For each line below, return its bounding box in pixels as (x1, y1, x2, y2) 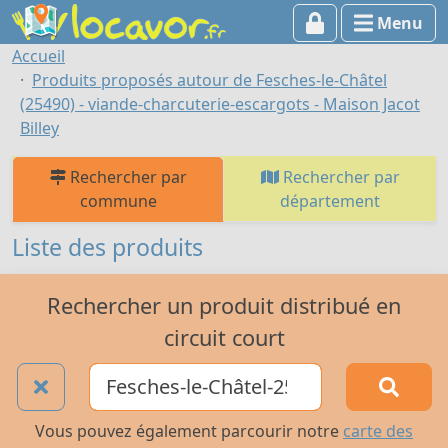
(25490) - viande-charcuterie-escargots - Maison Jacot (20, 93, 420, 115)
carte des (343, 420, 413, 443)
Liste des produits (12, 231, 203, 263)
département (280, 190, 380, 212)
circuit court (163, 322, 285, 352)
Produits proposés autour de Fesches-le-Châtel (32, 69, 387, 91)
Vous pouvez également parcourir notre (35, 420, 343, 443)
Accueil (12, 45, 65, 67)
